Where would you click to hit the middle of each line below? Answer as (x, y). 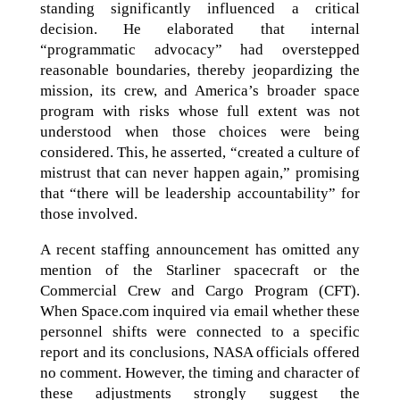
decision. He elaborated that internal (200, 29)
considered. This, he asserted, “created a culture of (200, 153)
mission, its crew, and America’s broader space (200, 91)
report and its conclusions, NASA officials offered (200, 353)
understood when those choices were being (200, 132)
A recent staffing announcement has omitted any (200, 250)
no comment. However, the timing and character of (200, 373)
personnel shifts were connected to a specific (200, 332)
